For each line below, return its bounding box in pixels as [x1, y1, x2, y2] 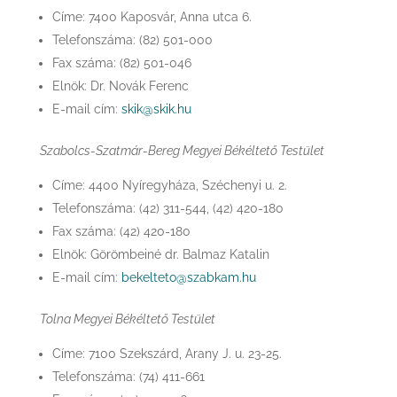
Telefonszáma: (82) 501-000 [51, 33, 213, 47]
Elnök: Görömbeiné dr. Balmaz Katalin [51, 247, 269, 261]
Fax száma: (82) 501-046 [51, 56, 191, 70]
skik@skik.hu [121, 102, 191, 116]
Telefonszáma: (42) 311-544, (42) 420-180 [51, 201, 284, 215]
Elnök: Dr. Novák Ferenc [51, 79, 189, 93]
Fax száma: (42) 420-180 [51, 224, 191, 238]
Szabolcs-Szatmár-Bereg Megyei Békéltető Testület [39, 144, 324, 158]
